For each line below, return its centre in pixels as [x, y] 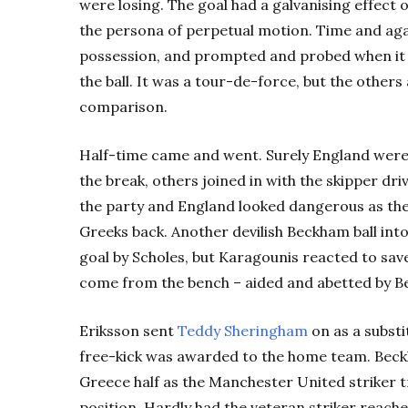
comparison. [123, 107]
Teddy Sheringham [243, 331]
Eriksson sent [128, 331]
